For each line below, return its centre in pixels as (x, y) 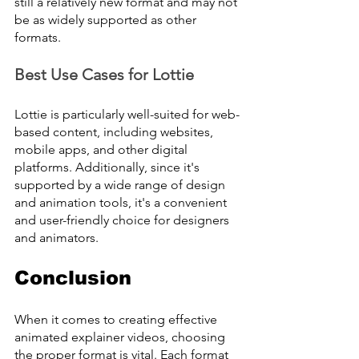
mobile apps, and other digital (103, 150)
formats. (38, 38)
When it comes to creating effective (117, 320)
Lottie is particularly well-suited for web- (127, 115)
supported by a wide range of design (121, 185)
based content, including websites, (115, 132)
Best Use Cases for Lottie (104, 75)
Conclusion (73, 278)
